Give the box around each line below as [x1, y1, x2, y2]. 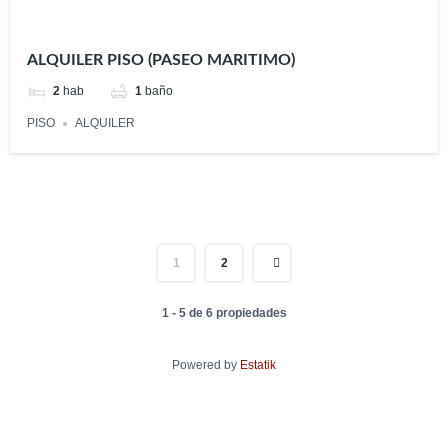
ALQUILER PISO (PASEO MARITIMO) [27, 52, 296, 69]
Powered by [172, 358, 240, 373]
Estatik [240, 358, 276, 373]
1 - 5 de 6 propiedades [161, 306, 287, 321]
